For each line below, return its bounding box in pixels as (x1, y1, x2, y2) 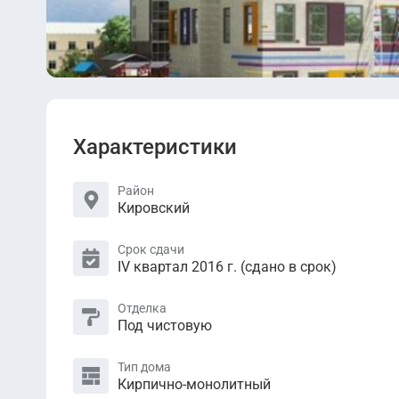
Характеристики (73, 134, 237, 159)
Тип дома (118, 359, 171, 374)
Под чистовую (118, 316, 212, 334)
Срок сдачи (118, 241, 184, 256)
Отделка (118, 300, 167, 315)
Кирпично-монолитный (118, 375, 271, 393)
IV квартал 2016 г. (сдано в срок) (118, 257, 337, 275)
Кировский (118, 199, 190, 216)
